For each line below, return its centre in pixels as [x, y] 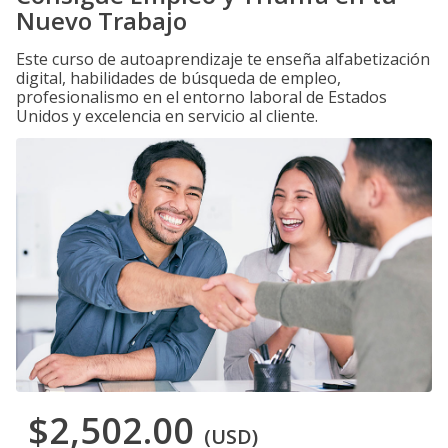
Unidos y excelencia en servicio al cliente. [167, 116]
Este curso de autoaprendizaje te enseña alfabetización [223, 59]
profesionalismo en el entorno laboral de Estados [201, 97]
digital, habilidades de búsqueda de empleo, [178, 78]
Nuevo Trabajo [101, 20]
